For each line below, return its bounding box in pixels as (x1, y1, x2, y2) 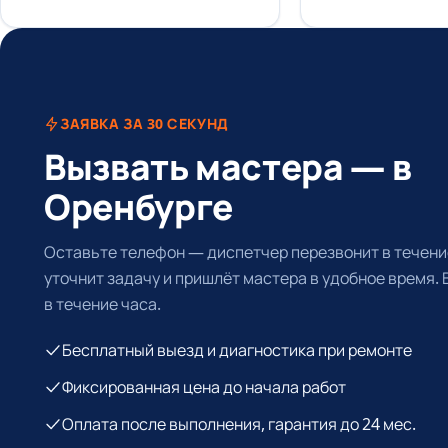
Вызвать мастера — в (44, 141, 412, 191)
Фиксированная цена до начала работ (62, 375, 346, 398)
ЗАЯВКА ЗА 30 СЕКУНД (60, 114, 229, 134)
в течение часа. (44, 292, 161, 315)
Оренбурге (44, 181, 233, 231)
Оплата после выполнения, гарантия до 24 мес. (62, 412, 416, 435)
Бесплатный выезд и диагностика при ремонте (62, 338, 412, 361)
